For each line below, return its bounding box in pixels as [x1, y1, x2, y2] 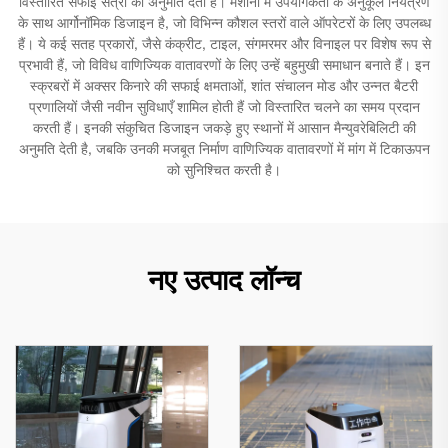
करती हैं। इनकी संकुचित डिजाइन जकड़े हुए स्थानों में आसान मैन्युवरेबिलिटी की [32, 123, 416, 137]
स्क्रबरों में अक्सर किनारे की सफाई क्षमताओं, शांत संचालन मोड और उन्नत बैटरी [30, 81, 418, 95]
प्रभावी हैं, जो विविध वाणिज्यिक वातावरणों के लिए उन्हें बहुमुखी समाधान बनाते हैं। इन [18, 60, 430, 74]
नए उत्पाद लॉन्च [148, 270, 300, 298]
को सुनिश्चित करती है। [167, 165, 281, 179]
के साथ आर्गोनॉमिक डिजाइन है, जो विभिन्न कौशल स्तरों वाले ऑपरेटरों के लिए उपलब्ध [17, 18, 431, 32]
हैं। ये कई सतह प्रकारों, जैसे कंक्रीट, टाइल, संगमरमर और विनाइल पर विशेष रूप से [17, 39, 431, 53]
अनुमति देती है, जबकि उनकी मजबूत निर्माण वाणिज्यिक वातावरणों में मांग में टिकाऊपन [18, 144, 430, 158]
